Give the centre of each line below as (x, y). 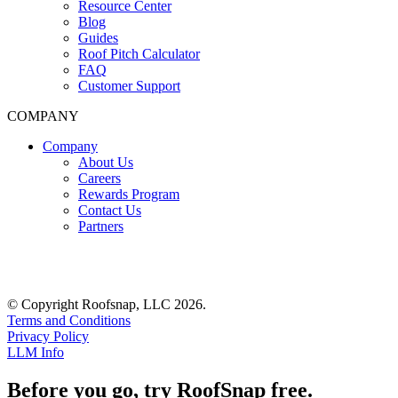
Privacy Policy (48, 337)
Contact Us (110, 211)
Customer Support (129, 86)
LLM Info (36, 353)
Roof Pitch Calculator (139, 54)
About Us (106, 163)
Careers (99, 179)
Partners (101, 227)
